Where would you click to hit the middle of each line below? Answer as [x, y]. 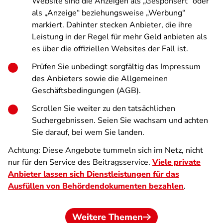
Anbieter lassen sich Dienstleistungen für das [94, 174]
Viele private [176, 162]
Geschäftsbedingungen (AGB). [86, 91]
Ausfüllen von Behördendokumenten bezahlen [96, 186]
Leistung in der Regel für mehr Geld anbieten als [119, 37]
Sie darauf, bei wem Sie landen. [88, 132]
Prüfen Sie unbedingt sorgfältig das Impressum [116, 67]
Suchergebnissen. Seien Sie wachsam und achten [120, 120]
